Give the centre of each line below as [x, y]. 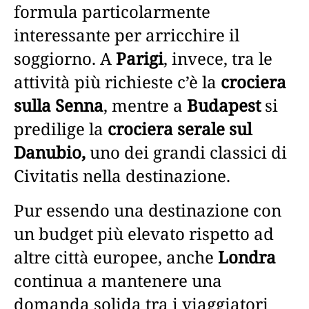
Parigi [140, 58]
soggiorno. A [65, 58]
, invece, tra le [218, 58]
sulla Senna [59, 105]
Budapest [224, 105]
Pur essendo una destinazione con [148, 210]
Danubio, [50, 152]
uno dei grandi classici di [186, 152]
